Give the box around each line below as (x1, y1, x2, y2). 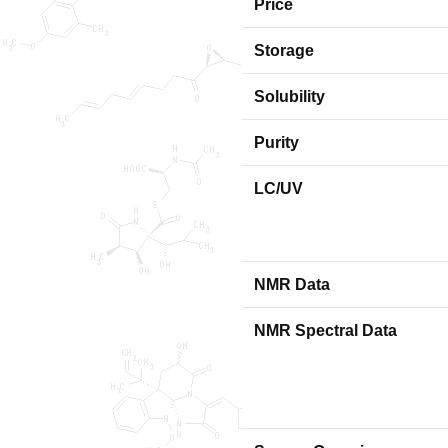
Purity (254, 134, 299, 151)
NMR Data (254, 276, 330, 293)
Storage (254, 42, 314, 59)
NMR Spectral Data (254, 322, 397, 339)
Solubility (254, 88, 325, 105)
